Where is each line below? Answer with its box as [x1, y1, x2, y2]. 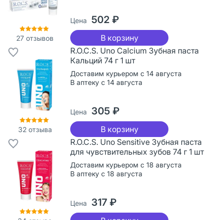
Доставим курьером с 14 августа [70, 69, 182, 78]
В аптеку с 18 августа [70, 169, 142, 178]
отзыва [26, 125, 52, 134]
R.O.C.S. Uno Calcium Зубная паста [70, 45, 199, 55]
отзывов [24, 33, 54, 42]
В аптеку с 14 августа [70, 78, 142, 86]
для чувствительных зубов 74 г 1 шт [70, 146, 204, 157]
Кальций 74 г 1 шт [70, 55, 135, 65]
